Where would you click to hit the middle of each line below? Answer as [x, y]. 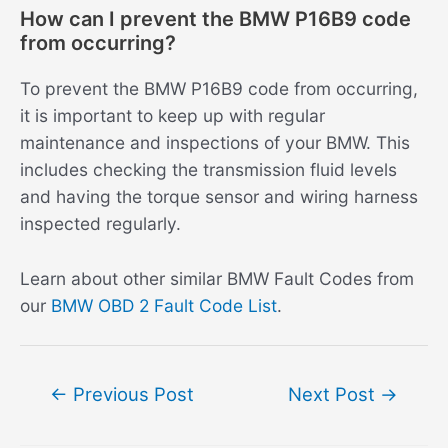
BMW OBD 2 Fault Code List [164, 305]
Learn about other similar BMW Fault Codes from [217, 278]
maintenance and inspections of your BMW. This [215, 143]
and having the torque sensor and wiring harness [219, 197]
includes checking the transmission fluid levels [208, 170]
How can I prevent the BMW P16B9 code [215, 19]
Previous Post [130, 393]
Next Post [334, 393]
